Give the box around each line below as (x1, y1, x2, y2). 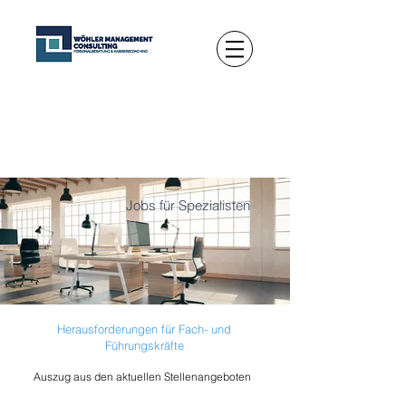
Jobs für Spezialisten (126, 197, 250, 214)
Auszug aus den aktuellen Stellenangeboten (34, 370, 251, 383)
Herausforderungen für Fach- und (57, 322, 231, 336)
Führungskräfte (104, 338, 184, 353)
